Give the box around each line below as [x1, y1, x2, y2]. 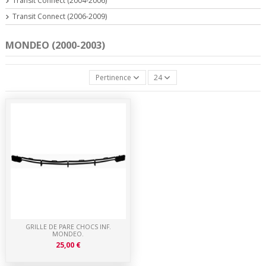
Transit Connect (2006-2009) [12, 11, 107, 22]
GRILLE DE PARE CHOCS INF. [25, 223, 111, 232]
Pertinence [95, 72, 131, 83]
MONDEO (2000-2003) [5, 38, 105, 52]
